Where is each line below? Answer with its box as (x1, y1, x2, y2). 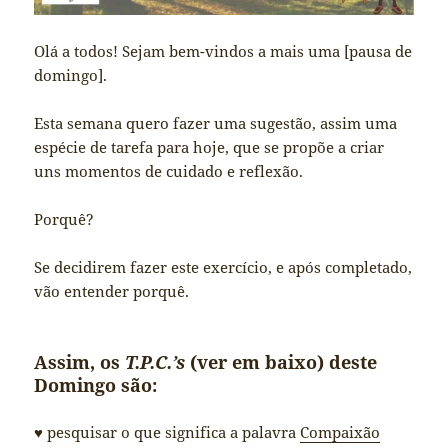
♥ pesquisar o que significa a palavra (34, 422, 301, 443)
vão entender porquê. (34, 280, 190, 301)
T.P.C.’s (125, 349, 186, 374)
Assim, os (34, 349, 126, 374)
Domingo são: (34, 372, 158, 397)
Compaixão (300, 422, 381, 443)
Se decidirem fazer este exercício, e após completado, (34, 256, 413, 277)
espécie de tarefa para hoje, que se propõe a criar (34, 136, 385, 157)
